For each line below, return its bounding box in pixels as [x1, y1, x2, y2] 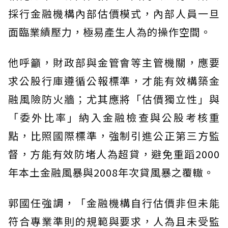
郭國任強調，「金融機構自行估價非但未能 [8, 195, 220, 210]
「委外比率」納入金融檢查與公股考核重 [8, 109, 220, 125]
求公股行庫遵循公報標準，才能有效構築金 [8, 73, 220, 88]
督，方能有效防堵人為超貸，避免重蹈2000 [8, 146, 220, 161]
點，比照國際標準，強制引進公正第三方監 [8, 128, 220, 143]
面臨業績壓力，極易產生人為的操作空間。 [8, 24, 211, 39]
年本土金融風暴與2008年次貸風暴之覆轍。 [8, 164, 214, 180]
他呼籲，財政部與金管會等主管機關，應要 [8, 54, 220, 70]
